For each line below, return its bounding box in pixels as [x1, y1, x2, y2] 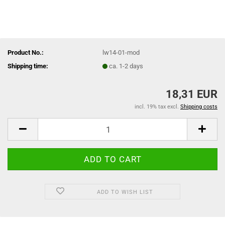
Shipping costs [180, 103, 217, 110]
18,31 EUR [166, 88, 217, 100]
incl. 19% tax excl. [135, 103, 180, 110]
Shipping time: [8, 62, 48, 70]
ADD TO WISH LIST [96, 189, 153, 195]
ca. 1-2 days [109, 62, 144, 70]
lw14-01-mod [102, 48, 140, 56]
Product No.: [8, 48, 44, 56]
